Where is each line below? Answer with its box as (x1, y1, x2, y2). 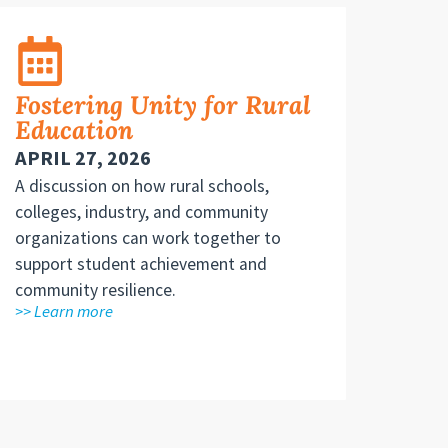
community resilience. (14, 278, 176, 301)
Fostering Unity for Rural (14, 88, 311, 121)
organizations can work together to (14, 226, 281, 249)
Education (14, 113, 133, 146)
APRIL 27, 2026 (14, 144, 151, 171)
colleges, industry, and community (14, 200, 268, 223)
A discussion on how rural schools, (14, 174, 269, 197)
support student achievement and (14, 252, 267, 275)
